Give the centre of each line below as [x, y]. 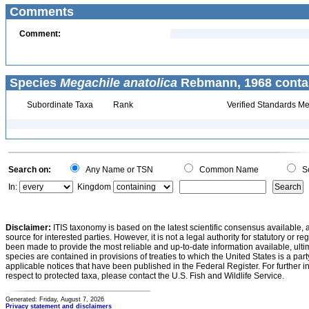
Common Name [227, 170]
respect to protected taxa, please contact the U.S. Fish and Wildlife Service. [145, 276]
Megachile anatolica [119, 83]
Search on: [30, 170]
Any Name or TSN [117, 170]
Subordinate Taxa [59, 105]
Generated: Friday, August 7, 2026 [55, 299]
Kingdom [94, 187]
